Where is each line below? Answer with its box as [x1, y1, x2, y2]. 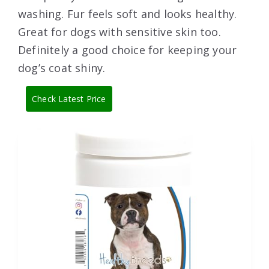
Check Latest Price [32, 92, 106, 104]
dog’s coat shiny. [18, 60, 106, 75]
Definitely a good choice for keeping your [18, 42, 237, 57]
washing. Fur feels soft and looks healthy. [18, 6, 237, 21]
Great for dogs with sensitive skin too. [18, 24, 221, 39]
